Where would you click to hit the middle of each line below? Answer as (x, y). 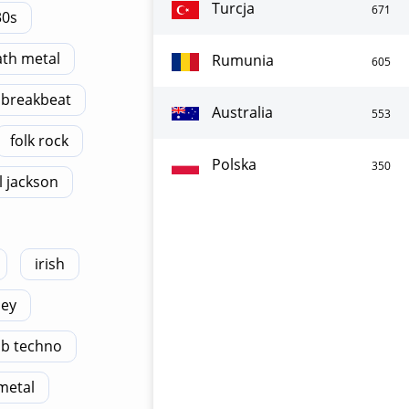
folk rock (39, 141)
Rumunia (243, 60)
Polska (234, 164)
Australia (242, 112)
